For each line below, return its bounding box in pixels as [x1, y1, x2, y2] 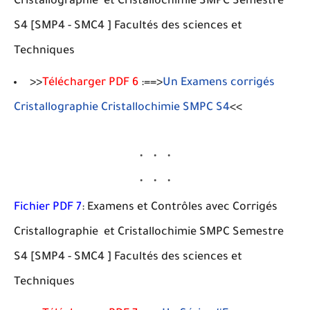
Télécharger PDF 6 [42, 77, 138, 89]
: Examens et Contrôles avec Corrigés [82, 201, 277, 214]
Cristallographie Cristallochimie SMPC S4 [14, 102, 230, 114]
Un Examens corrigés [163, 77, 275, 89]
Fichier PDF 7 [14, 201, 82, 214]
